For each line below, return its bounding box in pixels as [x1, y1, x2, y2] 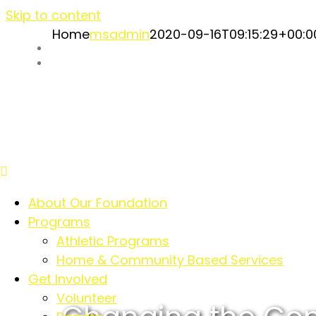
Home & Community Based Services [56, 251, 284, 269]
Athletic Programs [56, 232, 169, 250]
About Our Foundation [28, 194, 167, 212]
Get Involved [28, 270, 107, 288]
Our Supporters [49, 42, 124, 56]
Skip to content [6, 6, 101, 24]
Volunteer [56, 289, 117, 307]
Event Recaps [49, 56, 116, 71]
